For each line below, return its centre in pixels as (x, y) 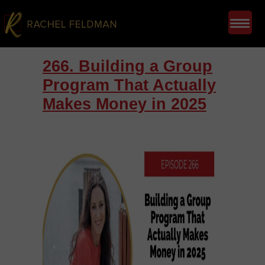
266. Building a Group (127, 66)
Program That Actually (129, 85)
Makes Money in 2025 (125, 104)
